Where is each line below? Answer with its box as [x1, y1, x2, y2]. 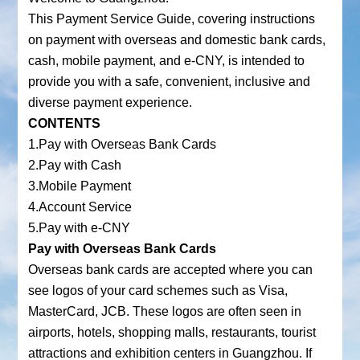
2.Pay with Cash [27, 157, 121, 173]
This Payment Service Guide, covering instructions [27, 11, 315, 27]
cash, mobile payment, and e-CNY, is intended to [27, 53, 305, 68]
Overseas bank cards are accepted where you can [27, 262, 313, 277]
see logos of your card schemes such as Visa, [27, 283, 288, 298]
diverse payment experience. [27, 95, 192, 110]
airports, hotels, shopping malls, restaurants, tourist [27, 325, 316, 340]
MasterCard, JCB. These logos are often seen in [27, 304, 301, 319]
